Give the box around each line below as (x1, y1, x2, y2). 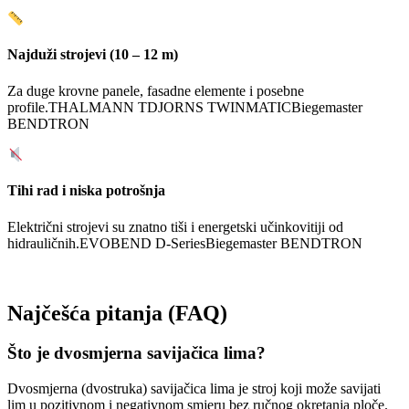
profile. (7, 99, 48, 115)
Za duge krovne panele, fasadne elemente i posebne (7, 82, 304, 99)
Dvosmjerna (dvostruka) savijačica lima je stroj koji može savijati (7, 381, 381, 397)
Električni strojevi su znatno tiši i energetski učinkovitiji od (7, 218, 343, 235)
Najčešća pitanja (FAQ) (7, 300, 227, 325)
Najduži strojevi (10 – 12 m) (7, 47, 178, 63)
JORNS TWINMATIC (158, 99, 291, 115)
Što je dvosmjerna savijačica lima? (7, 343, 266, 363)
